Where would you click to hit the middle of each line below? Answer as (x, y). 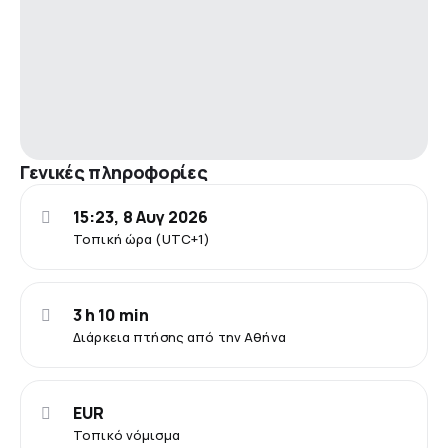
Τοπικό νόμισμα (126, 434)
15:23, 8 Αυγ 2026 (141, 216)
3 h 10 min (111, 314)
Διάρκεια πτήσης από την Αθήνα (179, 336)
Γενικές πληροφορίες (114, 171)
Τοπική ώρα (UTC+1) (142, 238)
